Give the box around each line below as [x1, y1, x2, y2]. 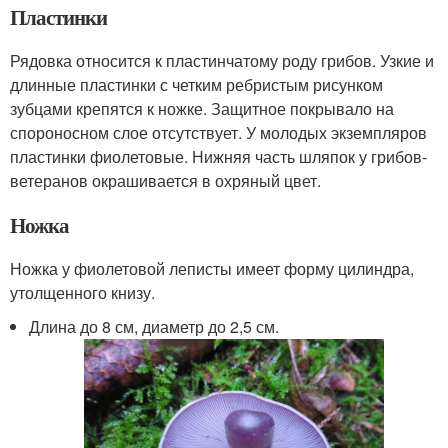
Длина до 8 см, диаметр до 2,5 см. [29, 314, 280, 338]
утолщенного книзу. [10, 280, 155, 304]
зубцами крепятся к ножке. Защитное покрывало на [10, 96, 394, 120]
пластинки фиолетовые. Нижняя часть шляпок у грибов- [10, 144, 427, 168]
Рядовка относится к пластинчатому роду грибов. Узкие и [10, 48, 434, 72]
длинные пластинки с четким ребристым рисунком [10, 72, 383, 96]
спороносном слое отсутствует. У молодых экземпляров [10, 120, 427, 144]
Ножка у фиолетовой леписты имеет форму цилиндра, [10, 256, 414, 280]
